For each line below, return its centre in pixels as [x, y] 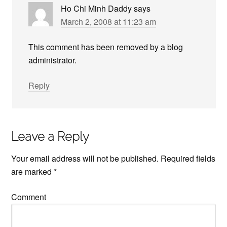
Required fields [187, 158]
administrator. [53, 60]
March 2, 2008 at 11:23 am [109, 22]
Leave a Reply [50, 137]
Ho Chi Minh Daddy [97, 8]
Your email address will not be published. [85, 158]
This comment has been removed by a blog [106, 47]
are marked [33, 172]
